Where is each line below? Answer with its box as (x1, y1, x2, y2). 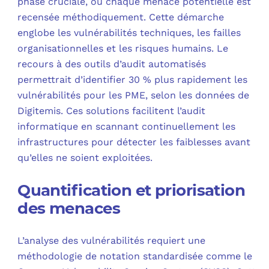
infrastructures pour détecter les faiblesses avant (17, 136, 251, 148)
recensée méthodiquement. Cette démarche (17, 11, 225, 23)
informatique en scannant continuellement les (17, 120, 236, 132)
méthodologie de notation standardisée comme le (17, 250, 253, 262)
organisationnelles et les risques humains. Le (17, 42, 229, 54)
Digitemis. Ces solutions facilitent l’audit (17, 104, 206, 116)
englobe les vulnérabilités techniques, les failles (17, 26, 241, 38)
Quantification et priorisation (17, 180, 246, 200)
